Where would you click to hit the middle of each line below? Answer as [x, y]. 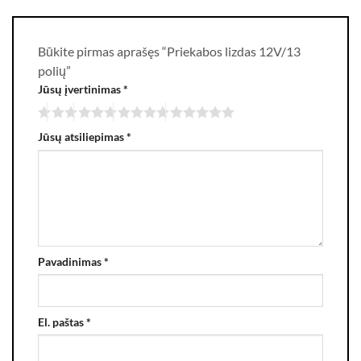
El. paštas [62, 322]
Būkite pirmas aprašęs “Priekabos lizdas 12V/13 [169, 52]
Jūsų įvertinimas [81, 89]
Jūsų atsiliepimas [82, 136]
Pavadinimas [71, 261]
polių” [56, 71]
